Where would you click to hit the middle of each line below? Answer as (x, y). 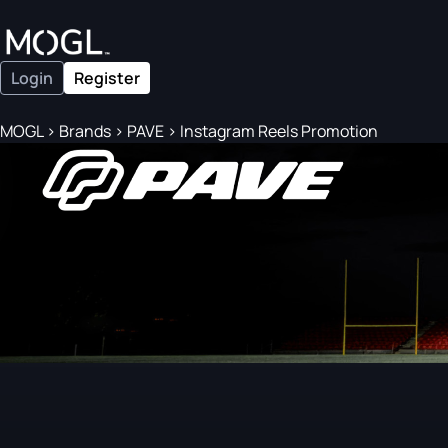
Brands (85, 131)
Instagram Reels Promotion (277, 131)
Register (107, 78)
